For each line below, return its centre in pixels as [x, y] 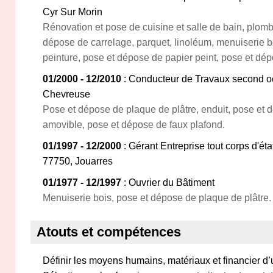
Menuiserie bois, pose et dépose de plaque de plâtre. [157, 198]
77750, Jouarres [78, 161]
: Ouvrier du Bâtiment [168, 183]
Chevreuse [66, 94]
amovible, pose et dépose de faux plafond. [134, 125]
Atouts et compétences [109, 232]
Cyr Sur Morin [73, 12]
